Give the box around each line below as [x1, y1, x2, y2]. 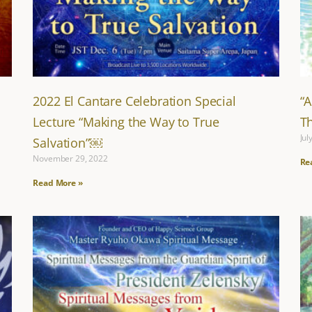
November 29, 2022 [33, 153, 108, 165]
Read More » [33, 177, 83, 189]
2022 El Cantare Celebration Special [33, 93, 236, 110]
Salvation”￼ [33, 134, 102, 152]
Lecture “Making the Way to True [33, 114, 219, 131]
